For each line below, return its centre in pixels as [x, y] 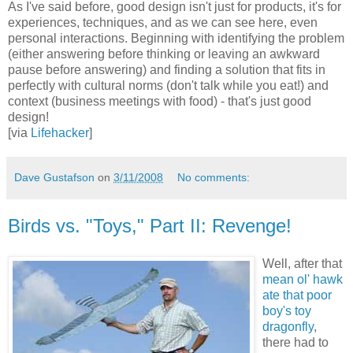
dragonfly [288, 326]
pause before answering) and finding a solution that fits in [167, 70]
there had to [295, 342]
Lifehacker [60, 133]
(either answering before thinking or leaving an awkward [164, 54]
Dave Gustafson [54, 178]
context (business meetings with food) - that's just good [160, 102]
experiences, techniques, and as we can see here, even [163, 23]
